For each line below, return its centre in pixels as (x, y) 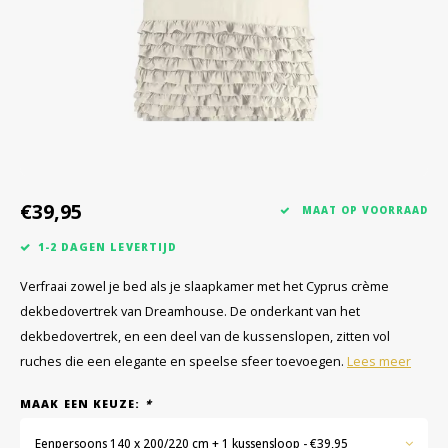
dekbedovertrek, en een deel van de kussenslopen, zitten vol (205, 336)
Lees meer (379, 361)
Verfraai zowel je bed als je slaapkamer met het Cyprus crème (204, 286)
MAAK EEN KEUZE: (82, 403)
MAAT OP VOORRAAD (363, 210)
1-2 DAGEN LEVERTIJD (107, 247)
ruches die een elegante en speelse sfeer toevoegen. (183, 361)
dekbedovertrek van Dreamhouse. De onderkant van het (190, 311)
